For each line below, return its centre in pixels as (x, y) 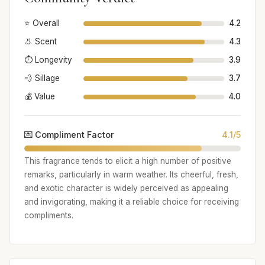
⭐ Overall (42, 23)
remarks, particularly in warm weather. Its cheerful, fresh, (131, 175)
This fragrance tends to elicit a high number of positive (128, 161)
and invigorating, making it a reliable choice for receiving (132, 202)
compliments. (49, 216)
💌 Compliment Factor (69, 135)
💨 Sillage (42, 78)
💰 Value (40, 97)
